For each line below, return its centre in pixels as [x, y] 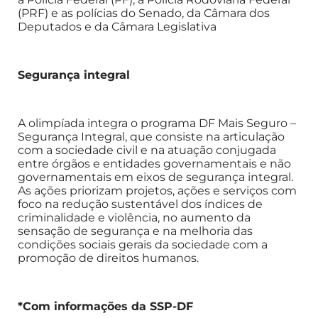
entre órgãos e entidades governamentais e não [154, 163]
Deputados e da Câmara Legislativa [117, 26]
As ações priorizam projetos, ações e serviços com [157, 190]
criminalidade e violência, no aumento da [134, 217]
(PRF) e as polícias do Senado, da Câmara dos [144, 13]
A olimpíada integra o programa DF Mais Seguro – [157, 123]
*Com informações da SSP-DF [105, 306]
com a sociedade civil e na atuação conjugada [147, 150]
